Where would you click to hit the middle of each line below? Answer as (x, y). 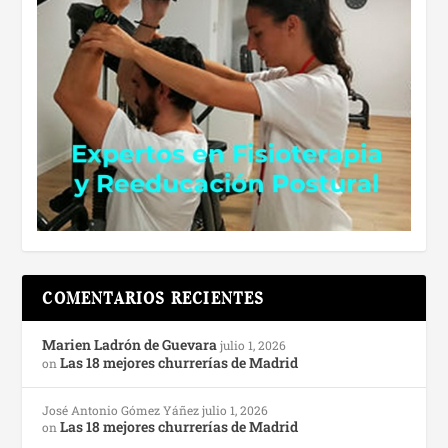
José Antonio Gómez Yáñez (121, 409)
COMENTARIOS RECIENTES (153, 297)
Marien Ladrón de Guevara (130, 344)
